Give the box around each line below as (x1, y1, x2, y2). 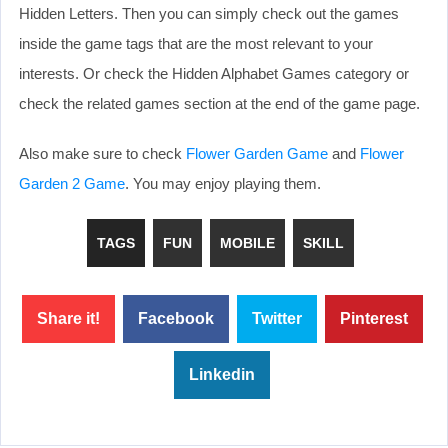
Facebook (137, 309, 214, 327)
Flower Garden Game (186, 144, 328, 162)
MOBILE (219, 234, 275, 251)
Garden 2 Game (19, 174, 125, 192)
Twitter (251, 309, 302, 327)
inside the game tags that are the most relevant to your (19, 34, 373, 52)
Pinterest (339, 309, 408, 327)
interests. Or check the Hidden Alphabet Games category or (19, 64, 409, 82)
